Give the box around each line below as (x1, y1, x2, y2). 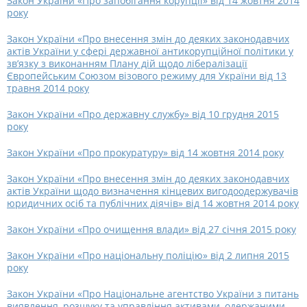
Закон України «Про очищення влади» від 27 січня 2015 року (7, 223, 296, 236)
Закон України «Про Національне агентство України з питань (7, 287, 299, 300)
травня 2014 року (7, 82, 89, 95)
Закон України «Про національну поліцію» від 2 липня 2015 (7, 249, 289, 262)
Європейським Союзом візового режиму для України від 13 (7, 69, 286, 82)
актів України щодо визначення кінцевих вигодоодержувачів (7, 184, 298, 197)
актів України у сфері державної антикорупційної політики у (7, 45, 293, 58)
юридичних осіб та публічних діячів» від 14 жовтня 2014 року (7, 197, 299, 210)
